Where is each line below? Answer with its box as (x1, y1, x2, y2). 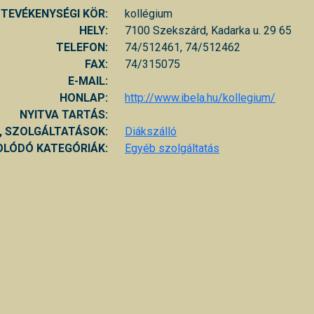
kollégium (125, 6, 172, 20)
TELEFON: (56, 40, 108, 54)
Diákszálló (125, 124, 177, 138)
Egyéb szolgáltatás (125, 141, 219, 155)
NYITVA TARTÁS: (20, 107, 108, 121)
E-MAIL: (68, 74, 108, 88)
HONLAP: (60, 90, 108, 104)
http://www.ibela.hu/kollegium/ (125, 90, 275, 104)
